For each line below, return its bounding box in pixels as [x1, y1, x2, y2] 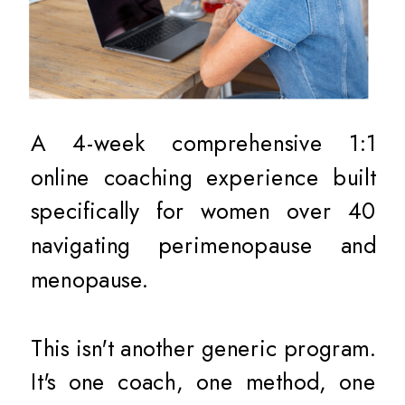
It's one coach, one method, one [30, 365, 376, 399]
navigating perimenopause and [30, 229, 376, 262]
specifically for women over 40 [30, 194, 376, 228]
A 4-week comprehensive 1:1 [30, 126, 376, 160]
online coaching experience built [30, 160, 376, 194]
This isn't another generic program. [30, 331, 376, 365]
